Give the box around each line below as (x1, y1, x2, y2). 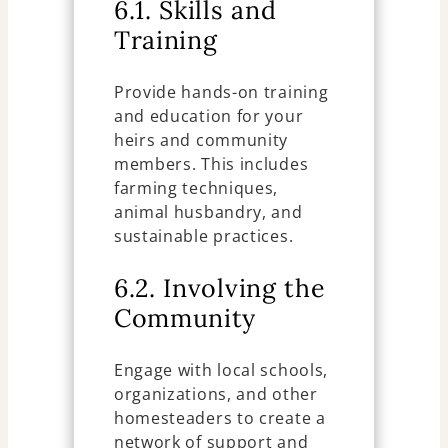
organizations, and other (113, 382, 318, 405)
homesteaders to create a (113, 406, 326, 429)
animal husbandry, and (113, 200, 303, 223)
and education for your (113, 104, 304, 127)
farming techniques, (113, 176, 279, 199)
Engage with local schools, (113, 358, 329, 381)
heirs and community (113, 128, 289, 151)
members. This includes (113, 152, 309, 175)
